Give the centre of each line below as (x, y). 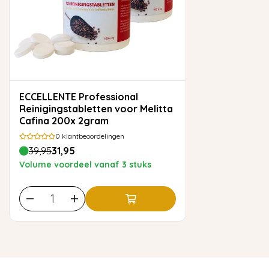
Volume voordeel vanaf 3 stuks (85, 164)
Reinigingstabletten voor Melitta (96, 108)
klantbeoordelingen (92, 136)
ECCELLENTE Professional (79, 96)
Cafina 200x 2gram (64, 120)
